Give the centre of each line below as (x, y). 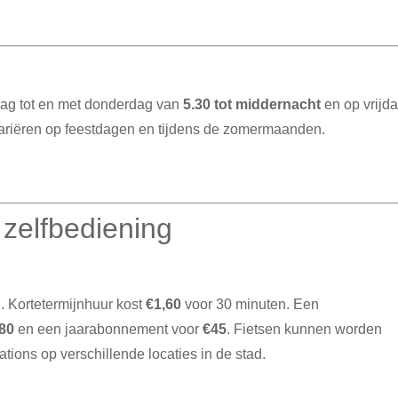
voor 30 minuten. (236, 304)
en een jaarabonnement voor (109, 329)
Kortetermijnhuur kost (77, 304)
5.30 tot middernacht (252, 104)
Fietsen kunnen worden (308, 329)
